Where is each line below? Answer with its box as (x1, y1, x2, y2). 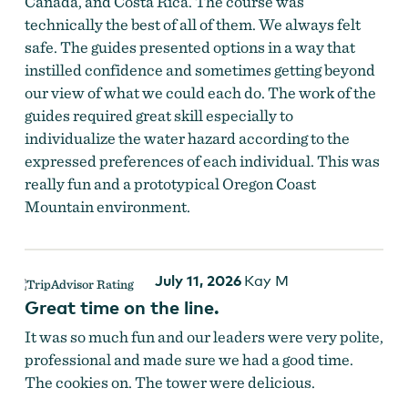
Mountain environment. (24, 197, 190, 217)
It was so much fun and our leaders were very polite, (24, 327, 383, 347)
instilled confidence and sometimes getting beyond (24, 60, 375, 80)
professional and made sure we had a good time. (24, 350, 353, 370)
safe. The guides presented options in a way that (24, 37, 355, 57)
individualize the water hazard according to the (24, 128, 350, 148)
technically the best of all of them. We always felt (24, 15, 361, 35)
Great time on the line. (24, 296, 219, 319)
